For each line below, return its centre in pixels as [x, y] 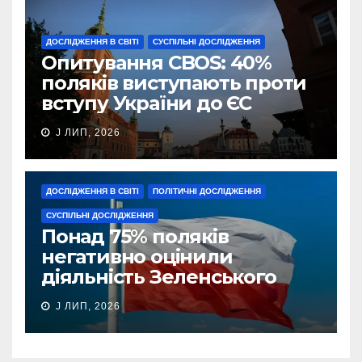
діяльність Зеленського [159, 277]
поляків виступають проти [174, 83]
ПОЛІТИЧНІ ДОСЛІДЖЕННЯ [207, 192]
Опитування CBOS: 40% [156, 63]
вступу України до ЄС [147, 103]
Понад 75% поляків [135, 237]
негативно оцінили [137, 257]
